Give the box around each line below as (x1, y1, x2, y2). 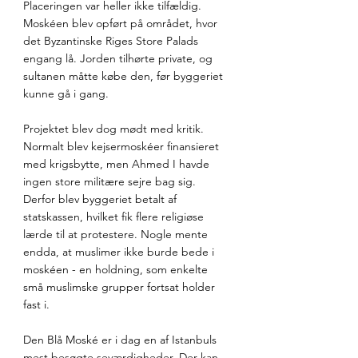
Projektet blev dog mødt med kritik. (23, 121, 207, 137)
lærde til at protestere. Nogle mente (23, 227, 211, 242)
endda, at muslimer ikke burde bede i (23, 245, 217, 260)
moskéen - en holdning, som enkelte (23, 262, 211, 277)
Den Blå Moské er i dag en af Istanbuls (23, 332, 220, 348)
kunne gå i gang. (23, 86, 109, 101)
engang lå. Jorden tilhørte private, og (23, 51, 216, 66)
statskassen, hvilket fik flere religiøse (23, 209, 207, 225)
